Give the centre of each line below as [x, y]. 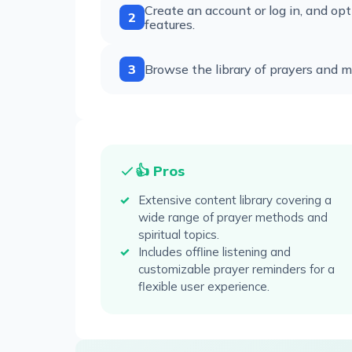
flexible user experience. [204, 286]
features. [170, 24]
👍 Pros [160, 171]
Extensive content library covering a [235, 200]
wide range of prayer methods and [233, 217]
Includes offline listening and [214, 252]
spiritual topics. [179, 235]
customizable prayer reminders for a [236, 269]
